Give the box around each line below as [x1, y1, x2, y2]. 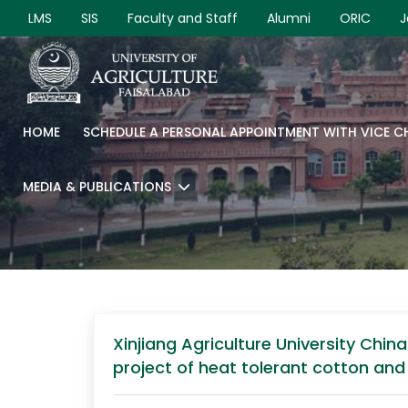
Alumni [267, 9, 311, 27]
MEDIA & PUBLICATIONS [23, 178, 171, 196]
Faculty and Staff [127, 9, 238, 27]
